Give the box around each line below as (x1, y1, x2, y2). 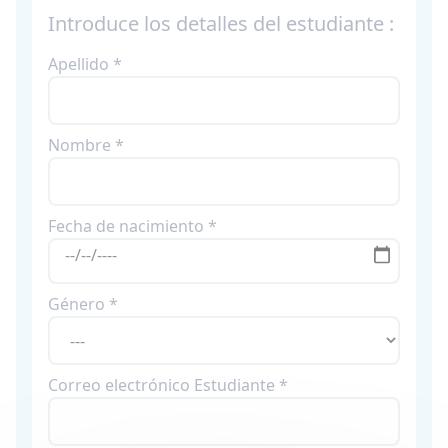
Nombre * (48, 134, 124, 156)
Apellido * (48, 53, 122, 75)
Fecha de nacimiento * (48, 215, 217, 237)
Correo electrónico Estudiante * (48, 374, 288, 396)
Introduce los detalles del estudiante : (48, 10, 394, 37)
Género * (48, 293, 118, 315)
